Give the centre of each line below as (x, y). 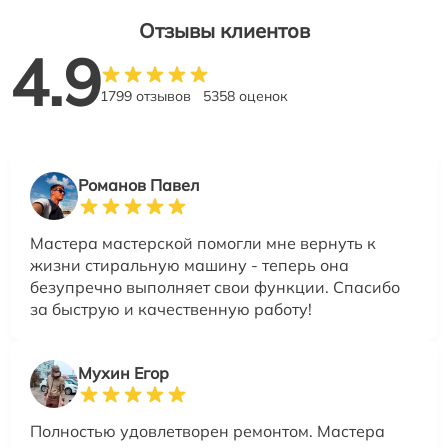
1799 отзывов (145, 96)
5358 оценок (245, 96)
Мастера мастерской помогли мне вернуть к (203, 243)
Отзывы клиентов (224, 30)
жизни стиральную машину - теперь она (189, 265)
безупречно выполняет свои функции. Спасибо (215, 287)
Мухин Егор (123, 373)
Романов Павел (138, 185)
